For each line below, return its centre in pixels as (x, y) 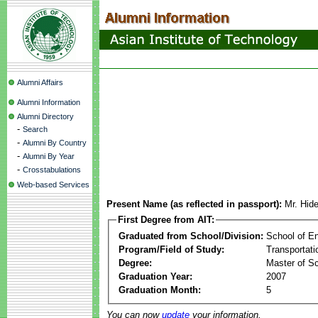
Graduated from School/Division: (191, 236)
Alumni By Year (49, 156)
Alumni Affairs (40, 82)
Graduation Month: (160, 290)
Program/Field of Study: (171, 249)
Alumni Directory (45, 116)
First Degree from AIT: (166, 220)
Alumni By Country (55, 143)
